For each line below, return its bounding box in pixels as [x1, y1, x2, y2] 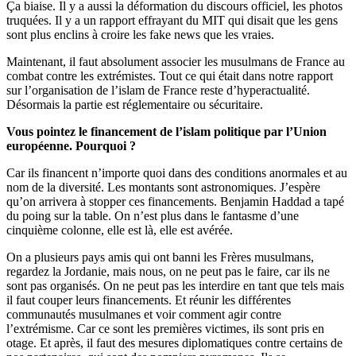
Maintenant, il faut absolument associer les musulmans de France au [6, 55, 345, 69]
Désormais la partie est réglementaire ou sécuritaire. [6, 98, 263, 112]
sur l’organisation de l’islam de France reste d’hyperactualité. [6, 83, 310, 98]
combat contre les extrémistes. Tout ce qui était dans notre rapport [6, 69, 333, 83]
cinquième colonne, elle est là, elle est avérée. [6, 223, 233, 238]
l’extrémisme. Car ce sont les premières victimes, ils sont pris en [6, 322, 324, 336]
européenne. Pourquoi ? [6, 139, 136, 153]
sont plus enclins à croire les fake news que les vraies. [6, 28, 274, 42]
